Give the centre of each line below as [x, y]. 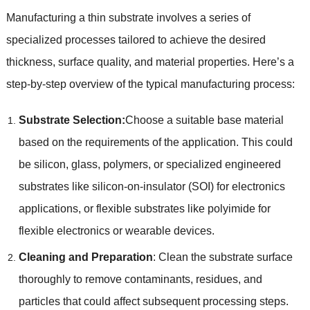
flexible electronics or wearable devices [115, 230]
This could [267, 142]
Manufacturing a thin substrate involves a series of [128, 17]
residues [217, 279]
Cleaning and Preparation [85, 257]
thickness [29, 62]
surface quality [93, 62]
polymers [125, 164]
